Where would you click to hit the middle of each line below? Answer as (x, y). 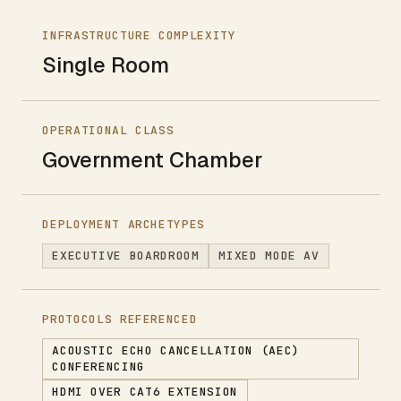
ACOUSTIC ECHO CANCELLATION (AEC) (176, 350)
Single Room (106, 65)
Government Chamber (153, 159)
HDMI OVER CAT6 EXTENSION (145, 391)
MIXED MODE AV (269, 255)
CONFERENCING (99, 366)
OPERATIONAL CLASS (108, 130)
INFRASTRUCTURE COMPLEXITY (139, 36)
